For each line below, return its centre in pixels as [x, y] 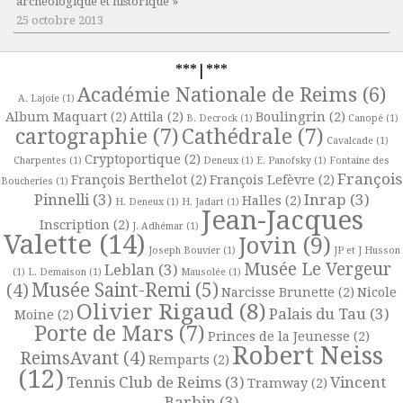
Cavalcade [349, 141]
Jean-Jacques [282, 221]
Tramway [277, 384]
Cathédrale [237, 137]
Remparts [179, 360]
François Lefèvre [262, 180]
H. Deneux [139, 202]
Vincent [358, 383]
